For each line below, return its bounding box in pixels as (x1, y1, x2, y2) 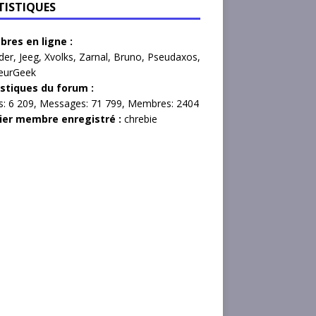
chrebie (123, 111, 157, 126)
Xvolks (44, 49, 73, 63)
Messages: (39, 96, 91, 110)
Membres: (127, 96, 176, 110)
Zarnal (79, 49, 109, 63)
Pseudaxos (147, 49, 198, 63)
